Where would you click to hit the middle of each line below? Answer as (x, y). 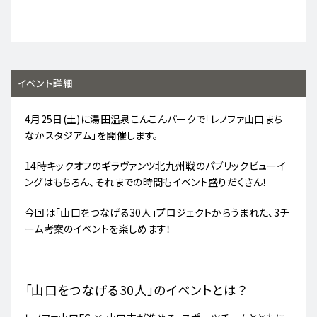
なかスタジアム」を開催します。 (92, 136)
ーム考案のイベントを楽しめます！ (98, 229)
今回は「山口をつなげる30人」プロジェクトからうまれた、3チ (157, 213)
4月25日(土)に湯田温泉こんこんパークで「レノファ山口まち (154, 119)
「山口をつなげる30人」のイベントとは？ (136, 290)
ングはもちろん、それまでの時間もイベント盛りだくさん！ (146, 182)
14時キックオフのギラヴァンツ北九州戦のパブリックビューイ (156, 166)
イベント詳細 (45, 83)
